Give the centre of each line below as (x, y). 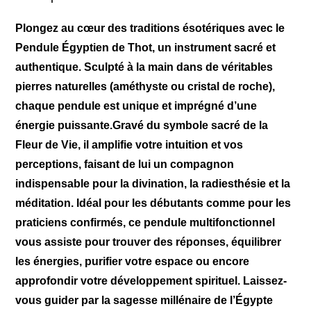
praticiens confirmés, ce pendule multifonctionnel (145, 222)
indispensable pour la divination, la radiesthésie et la (153, 183)
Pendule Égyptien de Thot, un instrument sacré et (146, 47)
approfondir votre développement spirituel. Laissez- (151, 280)
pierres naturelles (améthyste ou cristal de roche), (145, 86)
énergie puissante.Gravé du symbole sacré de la (142, 125)
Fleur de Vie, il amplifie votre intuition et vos (129, 144)
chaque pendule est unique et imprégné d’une (136, 106)
